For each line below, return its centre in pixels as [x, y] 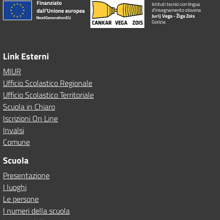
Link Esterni [26, 56]
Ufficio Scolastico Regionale [48, 83]
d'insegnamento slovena [176, 10]
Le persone [21, 199]
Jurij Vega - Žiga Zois [173, 16]
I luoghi [15, 187]
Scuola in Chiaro [29, 107]
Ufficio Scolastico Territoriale [48, 95]
